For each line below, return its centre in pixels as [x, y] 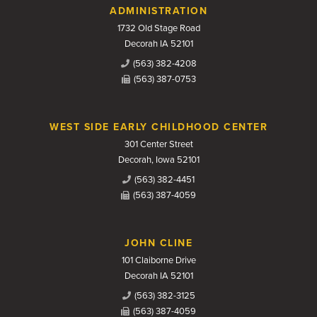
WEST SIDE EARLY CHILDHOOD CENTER [158, 127]
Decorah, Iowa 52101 [158, 160]
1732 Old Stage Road [158, 28]
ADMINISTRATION [158, 11]
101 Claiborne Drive [158, 260]
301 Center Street [158, 144]
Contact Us [71, 21]
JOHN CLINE [158, 243]
